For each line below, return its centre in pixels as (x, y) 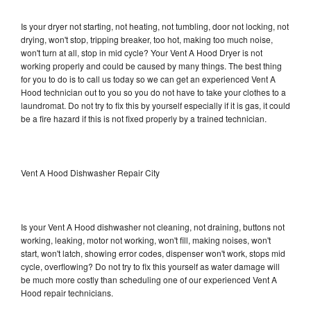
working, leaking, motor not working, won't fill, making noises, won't (146, 239)
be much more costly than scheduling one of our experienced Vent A (149, 279)
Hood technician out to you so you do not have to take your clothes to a (153, 92)
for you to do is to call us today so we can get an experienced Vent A (148, 78)
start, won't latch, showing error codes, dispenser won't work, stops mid (153, 253)
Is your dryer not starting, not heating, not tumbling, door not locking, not (155, 26)
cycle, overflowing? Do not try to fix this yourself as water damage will (150, 266)
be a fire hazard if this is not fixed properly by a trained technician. (144, 118)
